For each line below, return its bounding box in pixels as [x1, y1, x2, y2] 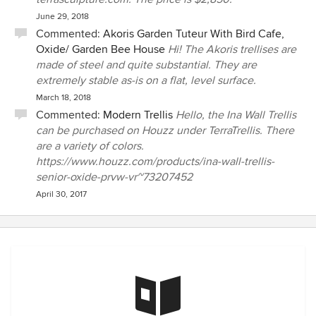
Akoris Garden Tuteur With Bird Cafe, [103, 27, 284, 41]
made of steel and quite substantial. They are [36, 58, 257, 72]
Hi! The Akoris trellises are [168, 42, 296, 56]
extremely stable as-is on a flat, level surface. [36, 73, 256, 87]
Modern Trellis [103, 108, 173, 122]
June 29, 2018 [36, 11, 89, 22]
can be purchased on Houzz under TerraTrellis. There [36, 123, 294, 138]
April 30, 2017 [36, 189, 87, 200]
